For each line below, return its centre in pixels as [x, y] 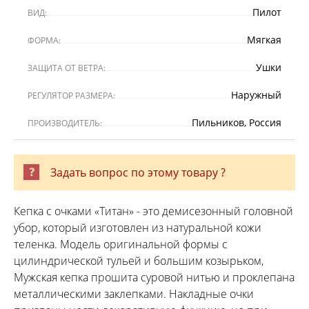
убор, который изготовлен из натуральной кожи [138, 227]
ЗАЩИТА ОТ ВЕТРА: [67, 68]
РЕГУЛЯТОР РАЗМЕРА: [71, 95]
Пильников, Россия [237, 122]
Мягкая [264, 39]
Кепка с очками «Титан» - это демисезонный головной [153, 211]
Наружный [256, 94]
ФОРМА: [44, 40]
